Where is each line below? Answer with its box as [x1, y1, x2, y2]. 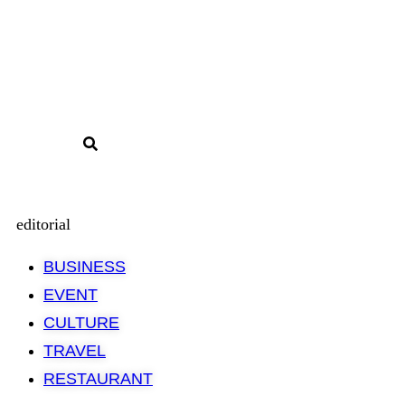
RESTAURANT [43, 369, 153, 388]
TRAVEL [43, 341, 106, 360]
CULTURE [43, 313, 119, 332]
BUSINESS [43, 257, 126, 276]
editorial [16, 214, 71, 233]
